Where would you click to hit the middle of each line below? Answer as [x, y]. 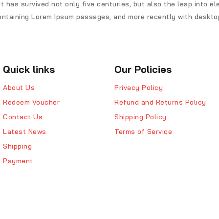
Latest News [25, 132]
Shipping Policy [141, 117]
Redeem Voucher [31, 102]
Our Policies [143, 69]
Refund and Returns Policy [160, 102]
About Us [19, 88]
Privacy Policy [139, 88]
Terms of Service [143, 132]
